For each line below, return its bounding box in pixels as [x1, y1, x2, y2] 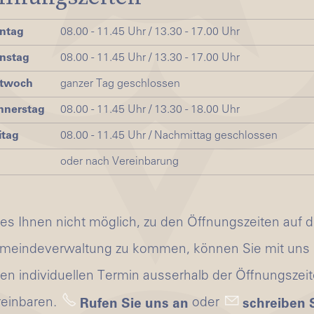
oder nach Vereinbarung [60, 156, 179, 168]
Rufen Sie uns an [80, 298, 189, 312]
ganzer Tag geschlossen [60, 78, 181, 90]
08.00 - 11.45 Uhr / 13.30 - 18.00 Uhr [60, 104, 240, 116]
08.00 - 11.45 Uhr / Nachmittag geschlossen [60, 130, 278, 142]
